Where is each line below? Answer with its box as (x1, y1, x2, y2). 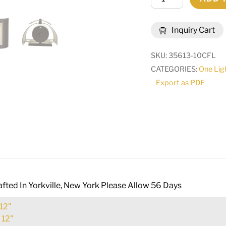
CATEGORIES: (151, 65, 199, 74)
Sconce (150, 45, 179, 55)
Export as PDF (156, 78, 205, 88)
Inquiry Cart (170, 25, 215, 35)
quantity (150, 86, 182, 96)
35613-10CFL (168, 51, 216, 61)
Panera (150, 18, 178, 28)
